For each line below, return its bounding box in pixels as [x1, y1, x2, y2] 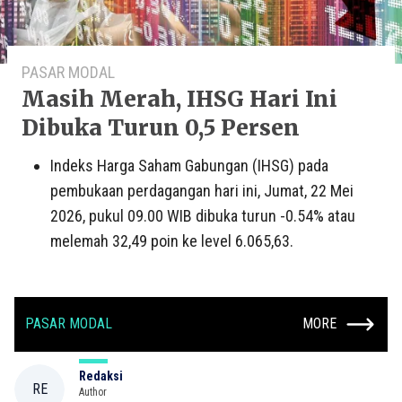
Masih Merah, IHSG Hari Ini [22, 84, 337, 113]
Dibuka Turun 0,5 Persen [22, 113, 300, 142]
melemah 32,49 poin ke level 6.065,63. [50, 231, 293, 250]
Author [79, 385, 107, 398]
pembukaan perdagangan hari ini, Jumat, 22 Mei [50, 180, 354, 200]
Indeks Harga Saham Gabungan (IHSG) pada [50, 155, 328, 175]
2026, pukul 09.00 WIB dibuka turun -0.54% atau [50, 205, 355, 225]
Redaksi [79, 368, 123, 383]
